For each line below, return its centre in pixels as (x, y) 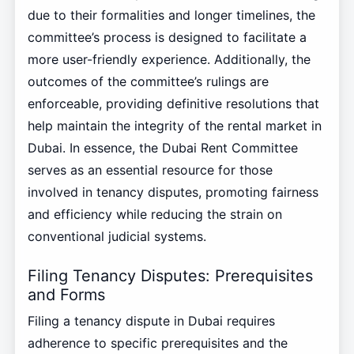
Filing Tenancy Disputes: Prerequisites (170, 276)
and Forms (66, 295)
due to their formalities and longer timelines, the (171, 15)
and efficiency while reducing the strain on (154, 215)
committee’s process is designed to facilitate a (167, 38)
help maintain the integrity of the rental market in (174, 126)
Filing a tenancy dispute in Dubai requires (151, 320)
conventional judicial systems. (117, 237)
